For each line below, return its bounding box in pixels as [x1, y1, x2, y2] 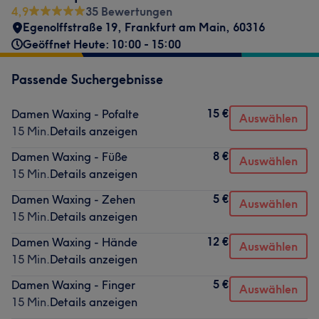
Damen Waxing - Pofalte [11, 107, 139, 121]
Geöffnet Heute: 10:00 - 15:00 [23, 37, 181, 51]
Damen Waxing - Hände [11, 235, 137, 249]
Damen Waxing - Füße [11, 150, 127, 164]
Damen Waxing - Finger [11, 278, 135, 292]
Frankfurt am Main [125, 20, 226, 34]
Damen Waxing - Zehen [11, 192, 135, 206]
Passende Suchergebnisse [11, 71, 163, 88]
